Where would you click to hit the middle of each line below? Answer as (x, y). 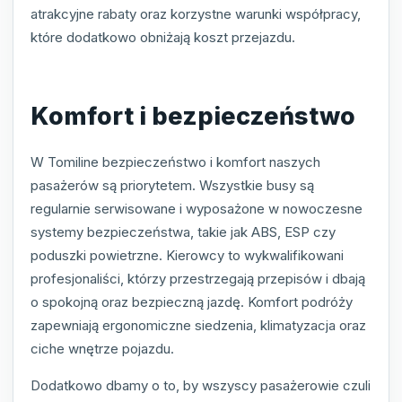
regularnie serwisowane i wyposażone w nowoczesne (197, 209)
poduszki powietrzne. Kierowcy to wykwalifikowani (187, 256)
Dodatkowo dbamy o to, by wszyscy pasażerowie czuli (201, 386)
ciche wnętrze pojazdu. (102, 349)
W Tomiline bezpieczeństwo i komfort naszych (175, 162)
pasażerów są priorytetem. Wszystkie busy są (172, 186)
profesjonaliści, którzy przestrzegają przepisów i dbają (198, 279)
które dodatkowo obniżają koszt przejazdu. (163, 37)
